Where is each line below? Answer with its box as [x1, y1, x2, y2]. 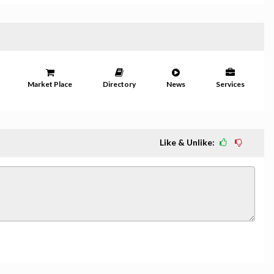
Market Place [28, 80, 72, 89]
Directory [103, 80, 136, 89]
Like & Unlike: [160, 137, 217, 147]
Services [216, 80, 245, 89]
